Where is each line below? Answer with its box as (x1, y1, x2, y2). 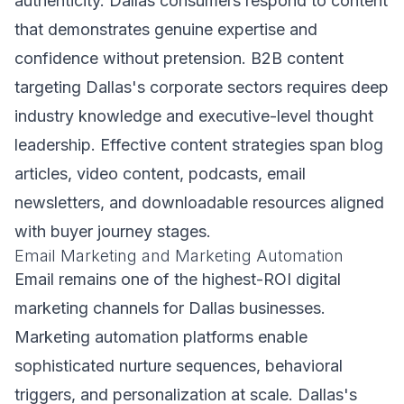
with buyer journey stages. (14, 222, 211, 241)
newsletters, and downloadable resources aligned (14, 193, 384, 212)
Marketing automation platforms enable (14, 327, 308, 346)
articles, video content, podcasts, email (14, 164, 306, 183)
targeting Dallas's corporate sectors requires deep (14, 78, 389, 96)
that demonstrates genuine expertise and (14, 20, 317, 39)
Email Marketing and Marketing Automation (14, 246, 344, 265)
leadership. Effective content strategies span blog (14, 135, 383, 154)
